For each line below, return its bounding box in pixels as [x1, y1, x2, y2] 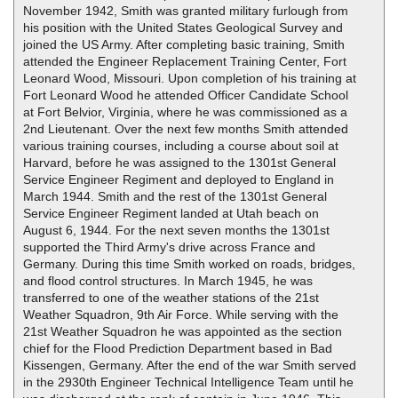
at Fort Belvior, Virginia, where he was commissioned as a [23, 105, 347, 120]
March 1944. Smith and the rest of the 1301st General [23, 189, 327, 204]
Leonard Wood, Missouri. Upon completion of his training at [23, 71, 356, 86]
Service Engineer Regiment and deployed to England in [23, 172, 334, 187]
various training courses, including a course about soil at [23, 139, 338, 154]
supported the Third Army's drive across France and [23, 240, 315, 255]
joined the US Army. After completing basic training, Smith [23, 37, 345, 52]
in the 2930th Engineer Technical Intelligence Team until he [23, 375, 354, 390]
